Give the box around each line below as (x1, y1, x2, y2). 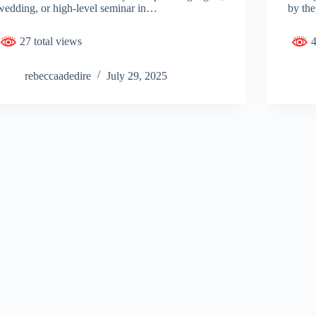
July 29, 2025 (107, 69, 168, 82)
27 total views (17, 35, 83, 47)
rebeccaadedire (25, 69, 92, 82)
